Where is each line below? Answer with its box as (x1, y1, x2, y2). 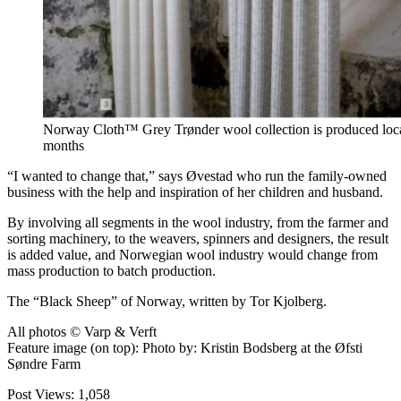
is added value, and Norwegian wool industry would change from (7, 246, 378, 262)
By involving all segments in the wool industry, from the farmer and (7, 214, 388, 230)
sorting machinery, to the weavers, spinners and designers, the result (7, 230, 388, 246)
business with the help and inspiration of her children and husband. (7, 183, 383, 200)
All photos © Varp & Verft (7, 323, 157, 339)
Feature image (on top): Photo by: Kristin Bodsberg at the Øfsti (7, 339, 363, 355)
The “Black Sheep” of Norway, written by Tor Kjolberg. (7, 293, 327, 309)
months (43, 137, 84, 153)
